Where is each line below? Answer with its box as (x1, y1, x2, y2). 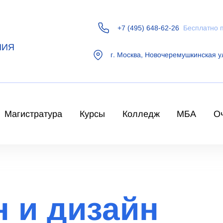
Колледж (122, 109, 160, 119)
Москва (116, 51, 141, 59)
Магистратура (4, 109, 62, 119)
